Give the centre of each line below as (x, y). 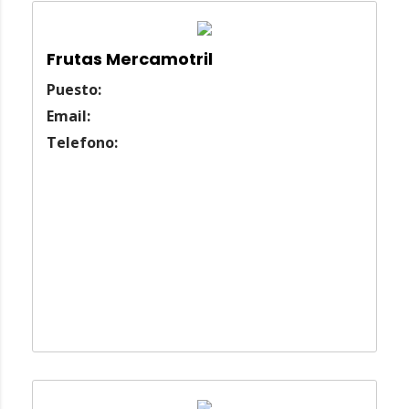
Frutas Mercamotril (130, 59)
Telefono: (82, 143)
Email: (68, 116)
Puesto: (74, 90)
